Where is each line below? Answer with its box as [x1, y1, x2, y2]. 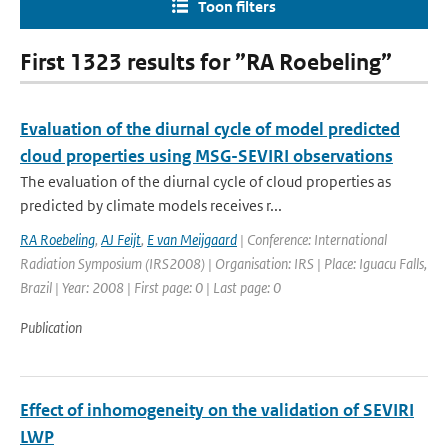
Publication [20, 318, 82, 337]
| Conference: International [237, 230, 387, 249]
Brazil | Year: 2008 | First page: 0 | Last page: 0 [20, 278, 281, 297]
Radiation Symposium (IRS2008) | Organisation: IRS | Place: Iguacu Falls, [20, 254, 427, 273]
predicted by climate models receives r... [20, 196, 282, 215]
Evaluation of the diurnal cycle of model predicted [20, 118, 400, 140]
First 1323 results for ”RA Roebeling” [20, 49, 392, 76]
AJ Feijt [101, 230, 141, 249]
